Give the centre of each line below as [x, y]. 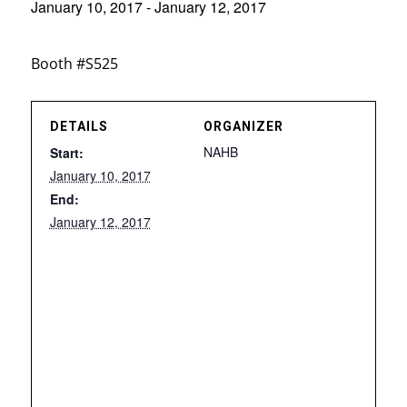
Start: [66, 153]
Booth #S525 [74, 64]
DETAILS [79, 126]
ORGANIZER [243, 126]
